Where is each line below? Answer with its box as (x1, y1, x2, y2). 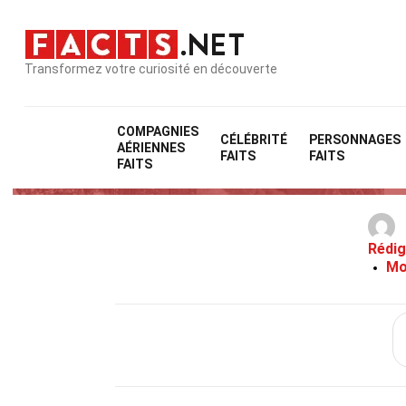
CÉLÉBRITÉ (220, 132, 288, 147)
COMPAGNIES (117, 124, 199, 139)
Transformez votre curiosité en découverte (24, 61, 277, 76)
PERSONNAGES (309, 132, 401, 147)
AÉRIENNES (117, 140, 186, 155)
